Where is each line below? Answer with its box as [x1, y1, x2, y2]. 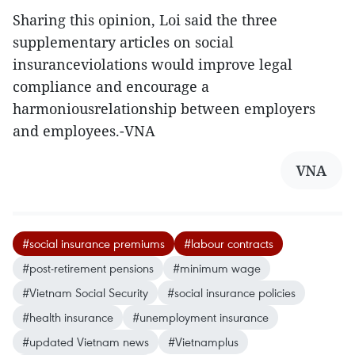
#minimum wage [173, 260, 261, 277]
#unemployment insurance [132, 309, 269, 326]
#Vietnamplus [168, 334, 239, 350]
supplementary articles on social [13, 32, 234, 52]
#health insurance [22, 309, 113, 326]
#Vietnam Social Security [22, 284, 148, 301]
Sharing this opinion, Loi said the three [13, 10, 277, 30]
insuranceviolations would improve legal [13, 55, 292, 74]
